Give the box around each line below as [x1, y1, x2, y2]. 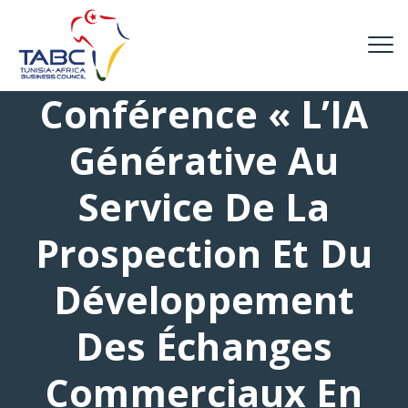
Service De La [78, 181, 330, 232]
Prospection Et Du [36, 228, 372, 279]
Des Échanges [75, 321, 333, 372]
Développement [53, 274, 355, 325]
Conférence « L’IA [39, 88, 369, 139]
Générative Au [69, 135, 339, 186]
